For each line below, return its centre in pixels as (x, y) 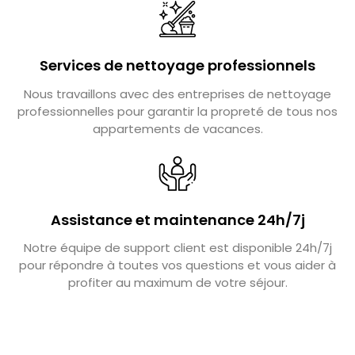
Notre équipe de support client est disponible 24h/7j (177, 247)
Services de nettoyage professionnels (177, 66)
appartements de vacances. (177, 128)
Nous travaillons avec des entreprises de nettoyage (177, 94)
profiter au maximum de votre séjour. (177, 282)
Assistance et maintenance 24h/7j (177, 219)
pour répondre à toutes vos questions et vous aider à (177, 265)
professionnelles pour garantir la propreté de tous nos (177, 111)
